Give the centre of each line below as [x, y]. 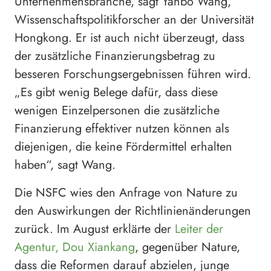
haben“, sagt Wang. [65, 165]
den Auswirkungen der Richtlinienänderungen [133, 211]
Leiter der [199, 229]
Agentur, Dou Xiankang [75, 247]
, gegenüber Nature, [188, 247]
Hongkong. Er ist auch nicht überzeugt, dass [129, 38]
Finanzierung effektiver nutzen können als [122, 128]
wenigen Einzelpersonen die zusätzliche [117, 110]
